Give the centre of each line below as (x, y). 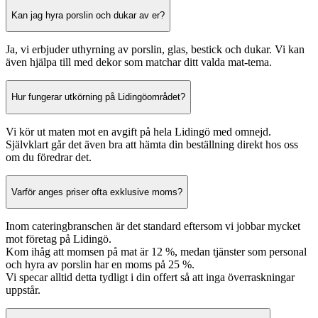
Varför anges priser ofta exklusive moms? (97, 192)
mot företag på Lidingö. (59, 239)
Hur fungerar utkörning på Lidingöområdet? (98, 97)
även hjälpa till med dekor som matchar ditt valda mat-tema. (139, 62)
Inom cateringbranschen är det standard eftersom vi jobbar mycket (153, 226)
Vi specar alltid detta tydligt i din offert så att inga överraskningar (150, 278)
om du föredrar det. (49, 157)
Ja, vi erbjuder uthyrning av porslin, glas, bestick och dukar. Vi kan (155, 49)
